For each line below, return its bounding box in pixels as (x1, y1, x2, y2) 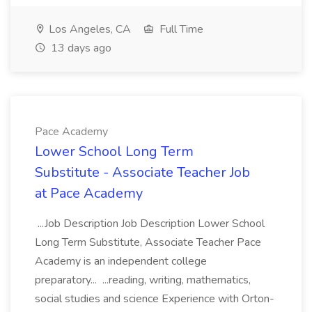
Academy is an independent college (35, 253, 207, 269)
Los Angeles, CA (46, 22, 131, 37)
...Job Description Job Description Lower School (35, 216, 265, 231)
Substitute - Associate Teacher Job (35, 163, 250, 182)
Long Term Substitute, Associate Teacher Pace (35, 235, 261, 250)
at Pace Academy (35, 184, 143, 203)
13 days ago (48, 40, 111, 56)
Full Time (157, 22, 203, 37)
